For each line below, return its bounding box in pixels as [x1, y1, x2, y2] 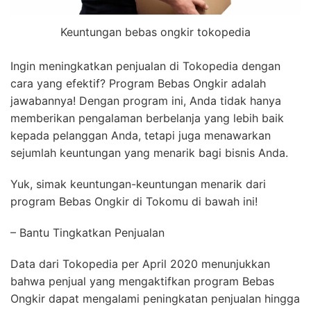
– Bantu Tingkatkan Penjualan [10, 225, 165, 239]
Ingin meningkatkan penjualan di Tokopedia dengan [10, 58, 280, 73]
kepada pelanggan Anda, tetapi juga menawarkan [10, 128, 271, 142]
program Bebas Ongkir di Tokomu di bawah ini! [10, 194, 258, 208]
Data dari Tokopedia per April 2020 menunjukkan [10, 256, 270, 271]
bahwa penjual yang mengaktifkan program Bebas [10, 274, 274, 288]
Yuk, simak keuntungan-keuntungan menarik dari [10, 176, 266, 191]
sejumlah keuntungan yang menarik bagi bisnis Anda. [10, 145, 292, 160]
